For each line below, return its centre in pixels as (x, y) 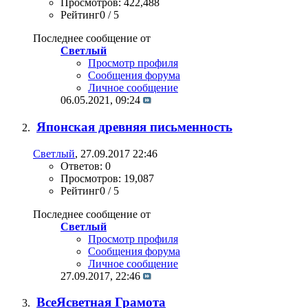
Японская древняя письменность (134, 126)
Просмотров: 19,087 (107, 178)
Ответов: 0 (86, 166)
